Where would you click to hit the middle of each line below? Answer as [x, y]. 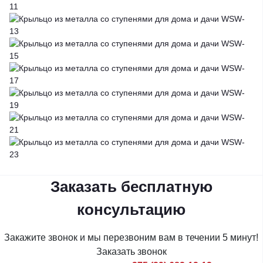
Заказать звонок [131, 251]
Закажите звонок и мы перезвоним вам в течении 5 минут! [131, 237]
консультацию [131, 209]
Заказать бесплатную [131, 186]
